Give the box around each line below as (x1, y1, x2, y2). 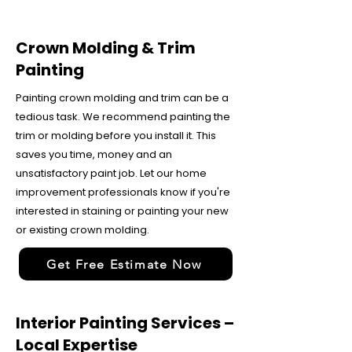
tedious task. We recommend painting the (16, 109, 230, 124)
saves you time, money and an (16, 147, 172, 162)
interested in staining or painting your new (16, 203, 229, 218)
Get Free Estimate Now (46, 256, 202, 272)
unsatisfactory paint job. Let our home (16, 166, 207, 181)
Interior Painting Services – (16, 312, 234, 334)
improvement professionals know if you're (16, 185, 230, 200)
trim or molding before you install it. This (16, 128, 216, 143)
